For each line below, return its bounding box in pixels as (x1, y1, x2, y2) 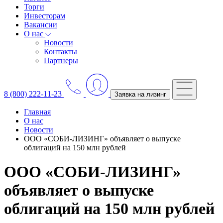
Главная (24, 108, 51, 116)
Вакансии (24, 20, 57, 29)
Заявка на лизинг (114, 91, 166, 98)
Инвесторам (24, 11, 65, 20)
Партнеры (44, 56, 78, 65)
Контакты (44, 47, 77, 56)
